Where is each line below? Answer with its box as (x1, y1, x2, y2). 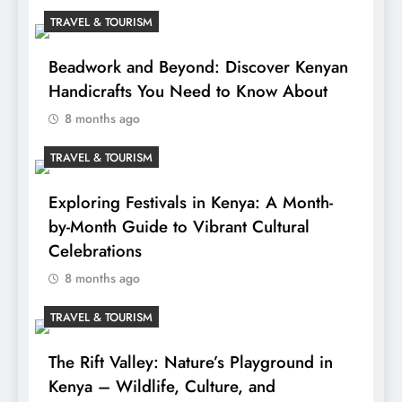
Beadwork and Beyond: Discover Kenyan (48, 55, 348, 80)
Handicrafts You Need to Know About (48, 79, 328, 104)
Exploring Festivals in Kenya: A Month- (48, 190, 333, 215)
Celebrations (48, 239, 142, 264)
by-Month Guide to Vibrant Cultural (48, 214, 310, 240)
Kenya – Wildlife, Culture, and (48, 374, 275, 399)
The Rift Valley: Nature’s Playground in (48, 350, 333, 375)
